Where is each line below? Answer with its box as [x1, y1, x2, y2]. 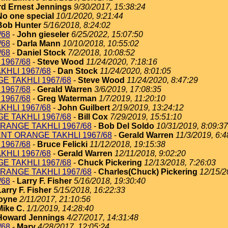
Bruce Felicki [37, 140, 88, 149]
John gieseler [17, 30, 69, 39]
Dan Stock [58, 67, 98, 75]
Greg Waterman [37, 94, 97, 103]
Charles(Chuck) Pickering [98, 167, 197, 176]
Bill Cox [78, 112, 108, 121]
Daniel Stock [17, 48, 66, 57]
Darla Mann [17, 39, 61, 48]
